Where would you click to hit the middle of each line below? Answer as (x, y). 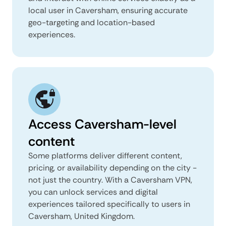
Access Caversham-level (102, 124)
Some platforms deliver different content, (105, 155)
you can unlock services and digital (93, 192)
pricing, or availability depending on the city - (112, 167)
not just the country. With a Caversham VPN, (110, 180)
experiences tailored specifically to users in (109, 204)
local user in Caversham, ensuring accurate (108, 10)
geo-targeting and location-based (92, 22)
